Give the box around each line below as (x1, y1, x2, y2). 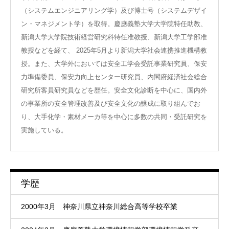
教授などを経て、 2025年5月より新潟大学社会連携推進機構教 (21, 47, 207, 55)
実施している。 (21, 126, 67, 134)
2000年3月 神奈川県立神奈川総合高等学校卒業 (21, 202, 177, 211)
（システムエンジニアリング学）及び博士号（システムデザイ (21, 7, 207, 15)
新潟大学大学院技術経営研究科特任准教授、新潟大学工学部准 (21, 33, 207, 41)
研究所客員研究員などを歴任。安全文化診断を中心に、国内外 (21, 86, 207, 95)
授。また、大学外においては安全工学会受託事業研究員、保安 (21, 60, 207, 68)
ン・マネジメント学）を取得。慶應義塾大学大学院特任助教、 (21, 20, 207, 28)
